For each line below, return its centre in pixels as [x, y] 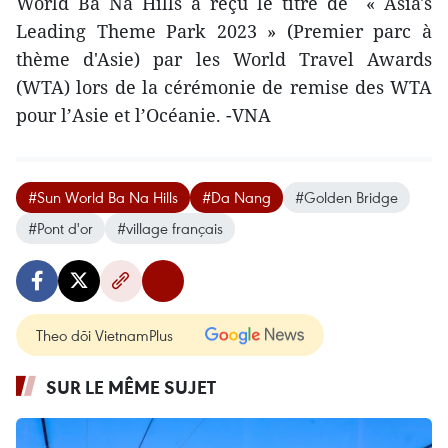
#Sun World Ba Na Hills [103, 196]
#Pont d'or [60, 227]
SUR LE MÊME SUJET [131, 386]
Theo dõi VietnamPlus [104, 334]
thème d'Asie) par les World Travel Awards [224, 58]
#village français [170, 227]
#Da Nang [236, 196]
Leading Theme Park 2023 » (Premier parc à [224, 30]
